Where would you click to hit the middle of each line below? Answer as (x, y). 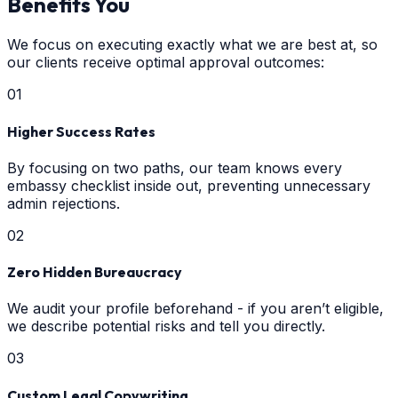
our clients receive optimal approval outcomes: (166, 63)
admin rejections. (64, 203)
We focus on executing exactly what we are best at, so (192, 45)
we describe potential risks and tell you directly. (166, 326)
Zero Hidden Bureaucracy (95, 272)
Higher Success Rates (81, 131)
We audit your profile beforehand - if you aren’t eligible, (195, 309)
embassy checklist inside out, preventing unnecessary (189, 185)
